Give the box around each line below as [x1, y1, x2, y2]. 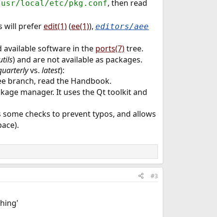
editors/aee [95, 22, 149, 31]
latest [41, 65, 60, 76]
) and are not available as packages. [12, 54, 142, 65]
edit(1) [43, 21, 67, 32]
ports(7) [95, 43, 124, 54]
